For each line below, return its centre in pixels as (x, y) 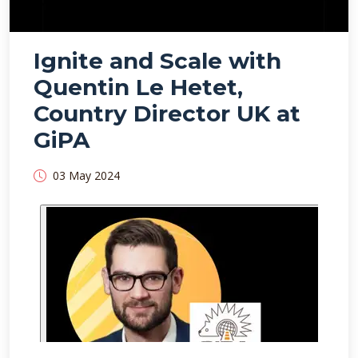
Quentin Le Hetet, (138, 87)
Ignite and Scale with (157, 60)
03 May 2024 (86, 175)
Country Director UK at (167, 113)
